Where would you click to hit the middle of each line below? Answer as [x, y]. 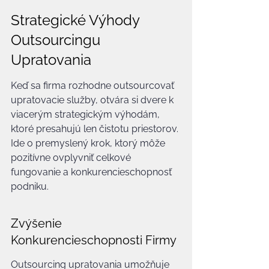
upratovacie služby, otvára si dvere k [93, 100]
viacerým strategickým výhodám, [86, 114]
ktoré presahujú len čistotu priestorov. [96, 129]
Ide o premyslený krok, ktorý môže [89, 143]
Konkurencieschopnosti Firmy [94, 240]
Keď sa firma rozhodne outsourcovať [94, 86]
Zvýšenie [38, 223]
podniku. [30, 186]
